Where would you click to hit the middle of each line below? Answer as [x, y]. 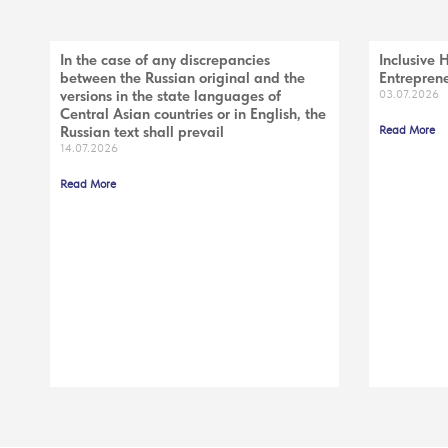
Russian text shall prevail [142, 131]
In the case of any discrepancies [165, 59]
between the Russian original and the [182, 77]
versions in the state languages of [170, 95]
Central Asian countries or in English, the [193, 113]
